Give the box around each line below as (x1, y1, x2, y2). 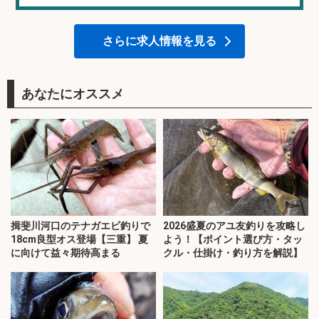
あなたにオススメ (21, 83, 124, 103)
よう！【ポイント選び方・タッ (163, 233, 303, 245)
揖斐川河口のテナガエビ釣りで (11, 219, 150, 231)
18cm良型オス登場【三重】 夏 (11, 233, 148, 245)
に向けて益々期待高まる (11, 246, 120, 258)
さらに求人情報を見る (103, 33, 216, 48)
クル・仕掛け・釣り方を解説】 (163, 246, 303, 258)
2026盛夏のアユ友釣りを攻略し (163, 219, 305, 231)
